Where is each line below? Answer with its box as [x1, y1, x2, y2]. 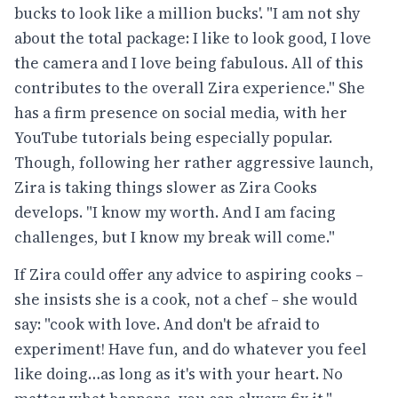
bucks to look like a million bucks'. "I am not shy [14, 2, 360, 24]
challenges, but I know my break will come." [14, 226, 335, 248]
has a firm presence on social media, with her [14, 101, 347, 123]
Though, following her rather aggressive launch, [14, 151, 374, 173]
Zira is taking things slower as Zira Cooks [14, 176, 317, 198]
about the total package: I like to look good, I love [14, 27, 371, 49]
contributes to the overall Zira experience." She [14, 76, 365, 99]
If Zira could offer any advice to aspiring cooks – [14, 263, 363, 285]
